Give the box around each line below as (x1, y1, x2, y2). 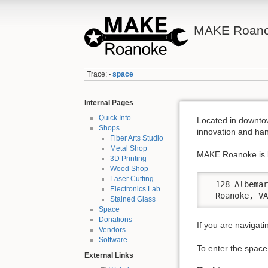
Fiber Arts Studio (109, 134, 163, 143)
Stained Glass (109, 195, 156, 204)
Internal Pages (84, 98, 133, 107)
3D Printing (109, 154, 147, 163)
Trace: (87, 70, 108, 79)
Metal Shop (109, 144, 147, 153)
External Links (84, 251, 133, 260)
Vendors (99, 226, 126, 234)
